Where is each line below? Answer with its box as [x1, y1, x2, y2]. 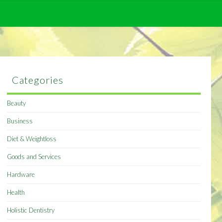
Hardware [7, 170, 35, 179]
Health [7, 188, 25, 197]
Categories [12, 74, 64, 86]
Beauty [7, 99, 26, 108]
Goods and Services [7, 153, 61, 161]
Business [7, 117, 33, 125]
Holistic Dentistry [7, 206, 55, 215]
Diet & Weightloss [7, 135, 57, 143]
